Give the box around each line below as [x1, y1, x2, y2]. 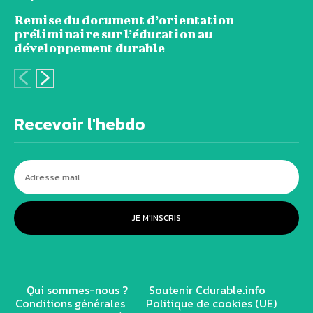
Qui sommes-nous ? [27, 281, 128, 298]
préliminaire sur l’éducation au [14, 26, 212, 41]
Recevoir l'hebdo [14, 111, 145, 136]
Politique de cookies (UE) [146, 294, 277, 312]
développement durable [14, 40, 165, 55]
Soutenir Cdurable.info [149, 281, 265, 298]
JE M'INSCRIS [132, 211, 181, 224]
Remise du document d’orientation [14, 12, 234, 27]
